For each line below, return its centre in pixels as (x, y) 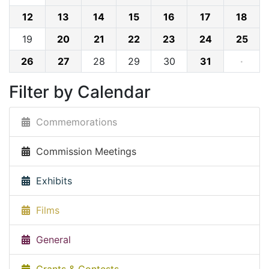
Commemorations (74, 122)
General (50, 240)
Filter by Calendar (80, 92)
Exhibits (51, 181)
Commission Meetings (83, 152)
